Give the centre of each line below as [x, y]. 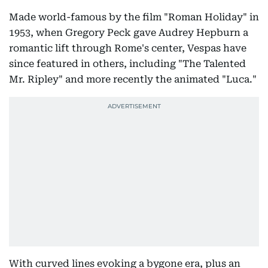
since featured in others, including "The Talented [127, 64]
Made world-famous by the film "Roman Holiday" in [134, 17]
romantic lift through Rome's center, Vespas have [128, 48]
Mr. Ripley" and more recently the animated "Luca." [133, 80]
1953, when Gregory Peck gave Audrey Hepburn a [129, 33]
